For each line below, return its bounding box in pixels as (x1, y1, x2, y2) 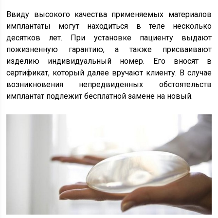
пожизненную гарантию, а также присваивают (6, 45, 212, 54)
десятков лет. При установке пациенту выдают (6, 33, 212, 43)
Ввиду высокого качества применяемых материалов (6, 10, 212, 19)
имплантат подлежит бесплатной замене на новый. (6, 91, 193, 101)
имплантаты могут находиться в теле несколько (6, 21, 212, 31)
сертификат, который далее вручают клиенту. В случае (6, 68, 212, 78)
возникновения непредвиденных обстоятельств (6, 80, 212, 90)
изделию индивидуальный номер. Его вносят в (6, 56, 212, 66)
